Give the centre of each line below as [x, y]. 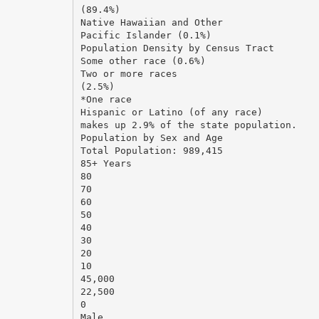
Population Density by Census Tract [177, 48]
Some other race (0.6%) [143, 61]
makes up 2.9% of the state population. [188, 125]
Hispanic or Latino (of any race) [171, 112]
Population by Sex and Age [151, 137]
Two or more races [129, 73]
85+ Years [106, 163]
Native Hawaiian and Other [151, 22]
